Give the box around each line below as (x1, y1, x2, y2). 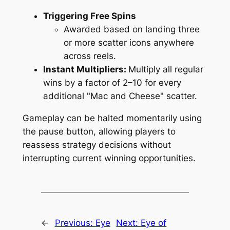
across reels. (63, 50, 116, 61)
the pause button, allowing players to (22, 126, 176, 137)
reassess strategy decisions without (22, 139, 171, 150)
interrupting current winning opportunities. (22, 152, 196, 163)
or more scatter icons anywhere (63, 37, 194, 48)
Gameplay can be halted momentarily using (22, 112, 202, 123)
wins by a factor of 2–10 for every (43, 77, 181, 88)
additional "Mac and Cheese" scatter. (43, 90, 197, 101)
